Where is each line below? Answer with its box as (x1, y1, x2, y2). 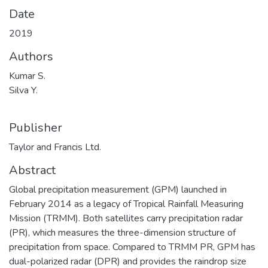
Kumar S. (9, 69, 45, 83)
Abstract (9, 162, 56, 178)
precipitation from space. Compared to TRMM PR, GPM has (9, 240, 255, 254)
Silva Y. (9, 83, 38, 97)
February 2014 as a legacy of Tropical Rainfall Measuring (9, 197, 243, 211)
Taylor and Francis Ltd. (9, 140, 101, 154)
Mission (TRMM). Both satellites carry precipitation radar (9, 211, 243, 225)
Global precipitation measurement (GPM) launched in (9, 182, 227, 196)
